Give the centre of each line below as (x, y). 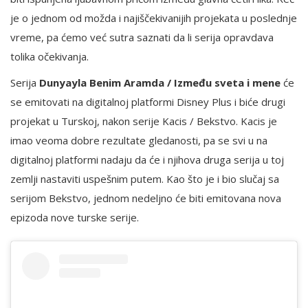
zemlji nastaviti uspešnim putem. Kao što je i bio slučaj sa (145, 179)
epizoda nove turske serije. (75, 218)
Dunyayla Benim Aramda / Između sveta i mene (160, 83)
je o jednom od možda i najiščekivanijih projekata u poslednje (154, 18)
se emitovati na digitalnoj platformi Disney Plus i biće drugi (148, 102)
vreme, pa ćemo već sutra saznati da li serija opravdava (142, 37)
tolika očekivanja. (49, 57)
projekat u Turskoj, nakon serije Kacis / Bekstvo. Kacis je (144, 121)
